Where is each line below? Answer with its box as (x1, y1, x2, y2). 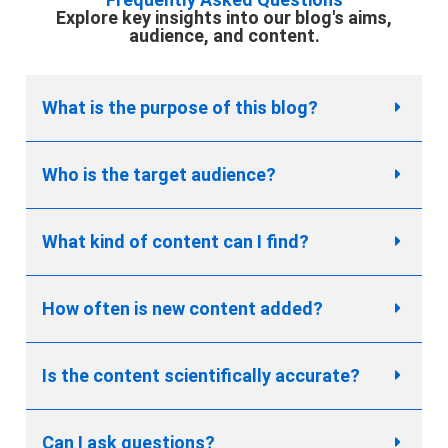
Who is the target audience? (42, 164, 276, 186)
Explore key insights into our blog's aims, (56, 7, 392, 29)
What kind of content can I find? (42, 231, 309, 253)
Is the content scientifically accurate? (42, 365, 360, 387)
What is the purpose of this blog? (42, 97, 318, 119)
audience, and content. (128, 25, 320, 47)
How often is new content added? (42, 298, 323, 320)
